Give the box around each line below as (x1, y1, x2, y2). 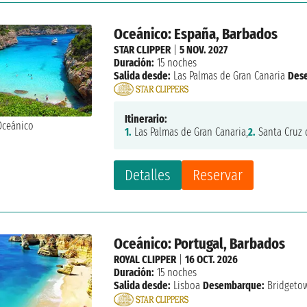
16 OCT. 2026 (185, 253, 238, 267)
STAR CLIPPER (114, 42, 171, 56)
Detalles (125, 166, 171, 185)
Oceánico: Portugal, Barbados (114, 234, 286, 254)
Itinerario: (125, 112, 168, 126)
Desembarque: (203, 279, 265, 293)
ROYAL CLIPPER (114, 253, 177, 267)
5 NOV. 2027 (180, 42, 228, 56)
